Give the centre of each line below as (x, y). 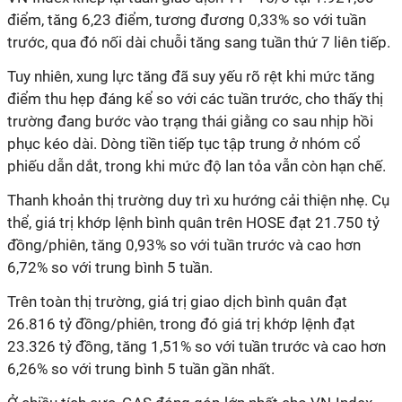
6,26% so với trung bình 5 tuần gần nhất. (141, 369)
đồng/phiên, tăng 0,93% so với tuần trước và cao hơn (184, 245)
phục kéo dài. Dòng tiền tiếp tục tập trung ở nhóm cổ (184, 144)
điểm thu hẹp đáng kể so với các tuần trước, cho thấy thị (195, 99)
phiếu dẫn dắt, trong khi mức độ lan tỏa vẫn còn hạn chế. (197, 166)
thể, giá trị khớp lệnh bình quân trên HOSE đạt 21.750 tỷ (193, 223)
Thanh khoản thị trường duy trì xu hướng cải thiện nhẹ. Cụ (198, 200)
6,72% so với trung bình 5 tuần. (110, 267)
